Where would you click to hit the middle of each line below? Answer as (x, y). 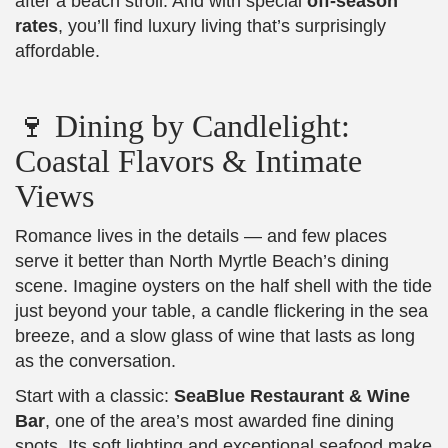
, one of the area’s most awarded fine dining (219, 420)
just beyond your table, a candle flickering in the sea (221, 310)
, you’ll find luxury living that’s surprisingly (222, 25)
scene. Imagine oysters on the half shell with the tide (223, 285)
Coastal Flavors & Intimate (188, 160)
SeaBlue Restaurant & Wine (292, 395)
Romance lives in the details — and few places (201, 235)
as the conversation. (95, 360)
